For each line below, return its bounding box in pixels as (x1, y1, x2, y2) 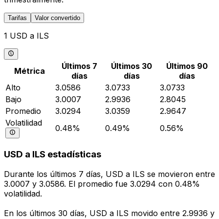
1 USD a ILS (4, 31, 49, 41)
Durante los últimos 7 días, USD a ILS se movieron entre (4, 169, 215, 179)
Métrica (14, 66, 45, 76)
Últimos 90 (166, 61, 208, 71)
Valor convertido (35, 14, 80, 22)
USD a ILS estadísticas (4, 149, 101, 160)
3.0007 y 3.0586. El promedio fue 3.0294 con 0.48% (4, 179, 200, 189)
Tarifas (8, 14, 27, 22)
